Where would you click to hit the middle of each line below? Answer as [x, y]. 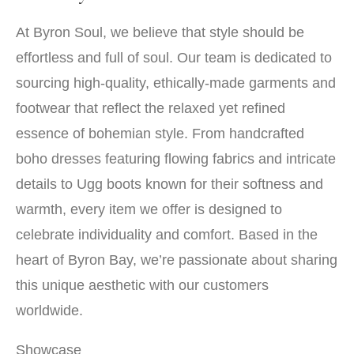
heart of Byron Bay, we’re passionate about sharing [177, 260]
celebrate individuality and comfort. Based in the [167, 235]
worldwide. [49, 311]
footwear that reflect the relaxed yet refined [151, 108]
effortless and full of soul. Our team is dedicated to [174, 58]
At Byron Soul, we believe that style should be [160, 32]
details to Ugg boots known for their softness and [169, 184]
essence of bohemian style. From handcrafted [160, 134]
